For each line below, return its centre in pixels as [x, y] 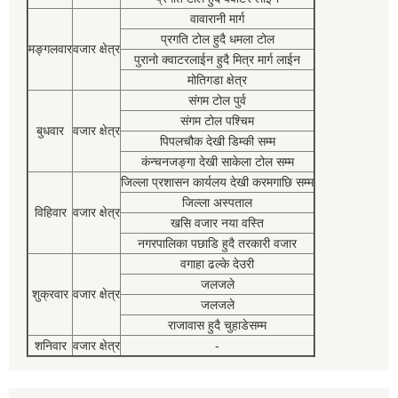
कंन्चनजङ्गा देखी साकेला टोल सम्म [217, 161]
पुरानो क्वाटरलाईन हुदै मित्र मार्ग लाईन [217, 59]
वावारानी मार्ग [217, 18]
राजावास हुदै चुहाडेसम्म [217, 325]
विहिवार [50, 212]
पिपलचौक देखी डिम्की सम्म [217, 141]
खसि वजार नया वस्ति [217, 223]
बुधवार [50, 130]
